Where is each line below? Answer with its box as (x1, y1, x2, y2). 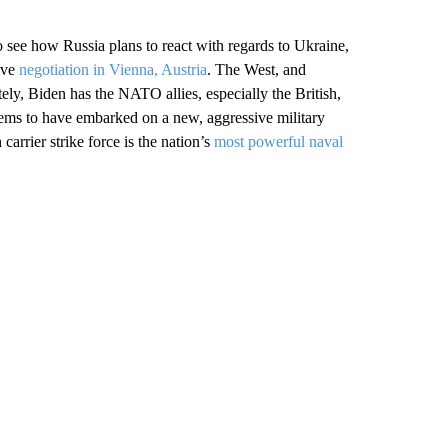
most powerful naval (213, 133, 343, 150)
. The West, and (206, 61, 306, 78)
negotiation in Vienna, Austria (18, 61, 207, 78)
